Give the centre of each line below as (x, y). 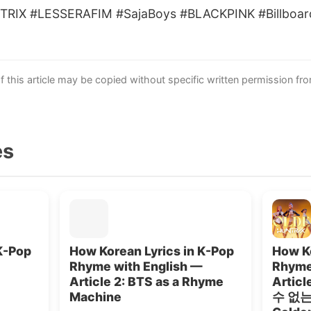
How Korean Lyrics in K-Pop (152, 251)
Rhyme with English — (136, 266)
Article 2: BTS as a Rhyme (146, 281)
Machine (95, 297)
